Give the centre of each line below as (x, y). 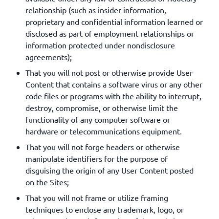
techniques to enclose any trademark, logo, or (105, 209)
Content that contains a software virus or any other (114, 84)
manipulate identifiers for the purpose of (97, 158)
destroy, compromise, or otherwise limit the (102, 108)
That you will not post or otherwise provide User (109, 72)
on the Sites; (47, 182)
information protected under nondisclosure (100, 45)
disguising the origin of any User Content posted (109, 170)
